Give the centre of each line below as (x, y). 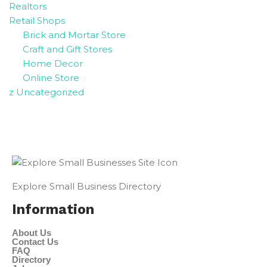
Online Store (51, 77)
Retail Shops (37, 20)
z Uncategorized (46, 92)
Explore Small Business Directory (86, 186)
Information (53, 209)
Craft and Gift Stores (67, 49)
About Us (32, 232)
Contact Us (35, 241)
